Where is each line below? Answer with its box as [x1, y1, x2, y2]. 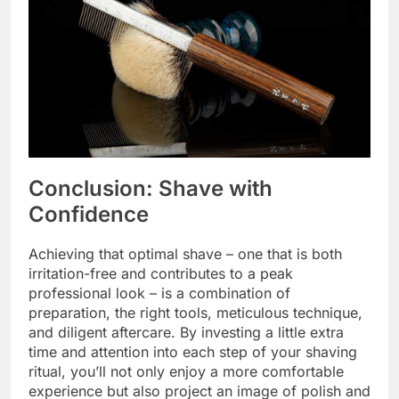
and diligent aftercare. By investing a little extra [28, 323, 344, 342]
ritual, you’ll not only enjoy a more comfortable [28, 362, 344, 381]
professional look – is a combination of [28, 284, 290, 303]
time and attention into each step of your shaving [28, 343, 357, 362]
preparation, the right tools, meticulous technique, [28, 304, 362, 322]
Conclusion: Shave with [28, 175, 273, 201]
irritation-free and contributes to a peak [28, 265, 293, 283]
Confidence [28, 200, 149, 227]
